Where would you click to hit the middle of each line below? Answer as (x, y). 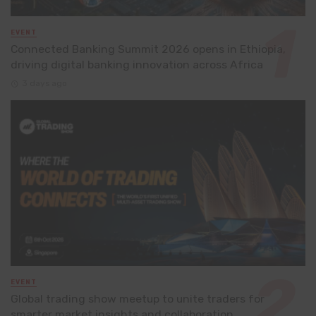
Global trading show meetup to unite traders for (138, 299)
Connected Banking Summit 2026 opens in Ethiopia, (148, 49)
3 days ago (44, 84)
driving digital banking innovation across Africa (137, 64)
